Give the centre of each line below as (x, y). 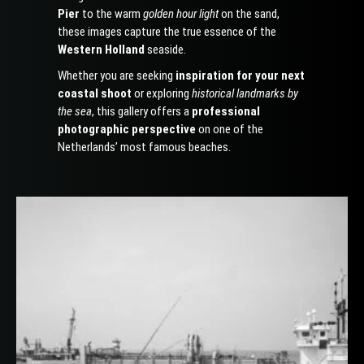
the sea (75, 111)
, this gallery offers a (142, 111)
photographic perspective (127, 129)
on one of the (230, 129)
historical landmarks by (245, 93)
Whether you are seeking (117, 76)
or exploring (162, 93)
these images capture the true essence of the (167, 32)
